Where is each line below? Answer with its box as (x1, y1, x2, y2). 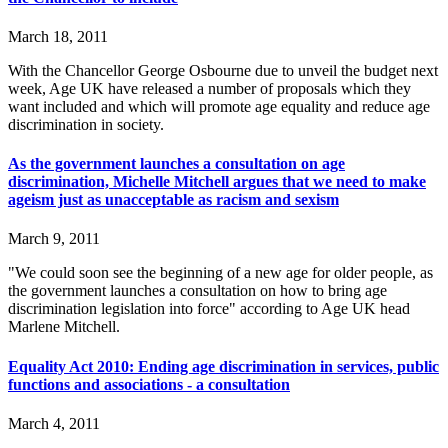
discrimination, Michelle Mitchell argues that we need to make (8, 173, 426, 191)
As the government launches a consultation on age (8, 155, 345, 173)
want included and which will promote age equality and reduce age (8, 97, 430, 115)
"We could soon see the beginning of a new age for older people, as (8, 264, 433, 282)
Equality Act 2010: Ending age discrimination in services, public (8, 357, 439, 375)
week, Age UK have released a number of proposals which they (8, 79, 411, 97)
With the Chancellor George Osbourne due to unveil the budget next (8, 61, 438, 79)
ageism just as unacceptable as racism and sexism (8, 191, 339, 209)
